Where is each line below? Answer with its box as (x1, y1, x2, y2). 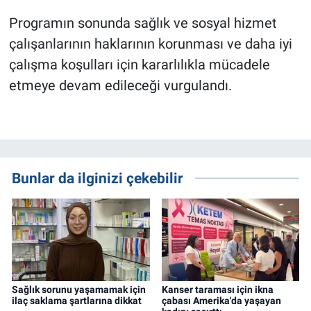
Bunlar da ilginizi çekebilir (12, 169, 183, 187)
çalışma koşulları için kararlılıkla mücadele (8, 56, 270, 73)
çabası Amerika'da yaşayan (161, 295, 281, 307)
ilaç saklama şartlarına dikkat (12, 295, 142, 307)
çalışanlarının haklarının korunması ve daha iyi (8, 35, 292, 52)
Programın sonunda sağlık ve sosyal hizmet (8, 14, 277, 31)
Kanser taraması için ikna (161, 284, 274, 296)
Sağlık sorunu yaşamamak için (12, 284, 146, 296)
